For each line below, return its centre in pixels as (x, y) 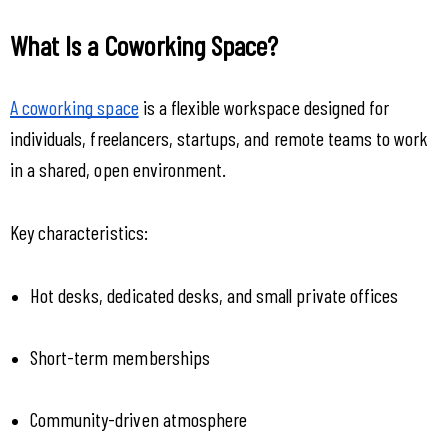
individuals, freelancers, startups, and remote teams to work (219, 137)
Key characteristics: (79, 231)
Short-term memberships (120, 356)
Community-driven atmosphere (139, 418)
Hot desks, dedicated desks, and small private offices (214, 294)
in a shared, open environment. (118, 168)
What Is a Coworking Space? (144, 45)
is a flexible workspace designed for (264, 106)
